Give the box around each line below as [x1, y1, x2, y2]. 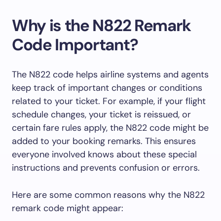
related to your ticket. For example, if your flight [12, 95, 206, 108]
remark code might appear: [12, 202, 123, 215]
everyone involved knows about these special [12, 148, 197, 161]
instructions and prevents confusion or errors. [12, 162, 200, 174]
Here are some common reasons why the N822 [12, 189, 205, 201]
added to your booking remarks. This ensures [12, 135, 196, 147]
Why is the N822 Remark [12, 15, 191, 37]
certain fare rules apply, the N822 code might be [12, 122, 209, 134]
